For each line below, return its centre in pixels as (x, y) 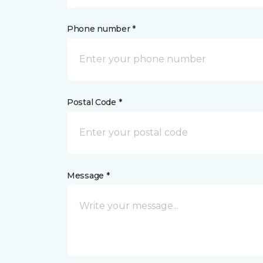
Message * (88, 176)
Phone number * (102, 29)
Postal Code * (95, 102)
